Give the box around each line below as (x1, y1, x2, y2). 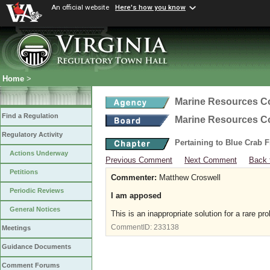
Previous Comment (105, 155, 172, 165)
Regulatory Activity (2, 131, 63, 139)
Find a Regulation (2, 112, 58, 120)
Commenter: (111, 173, 157, 182)
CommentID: (111, 223, 154, 231)
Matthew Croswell (157, 173, 221, 182)
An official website (51, 3, 109, 11)
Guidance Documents (2, 243, 71, 251)
